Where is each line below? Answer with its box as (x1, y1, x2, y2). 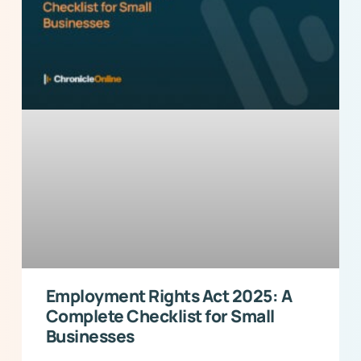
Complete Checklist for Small (45, 305, 275, 328)
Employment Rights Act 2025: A (45, 284, 293, 308)
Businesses (45, 325, 135, 348)
